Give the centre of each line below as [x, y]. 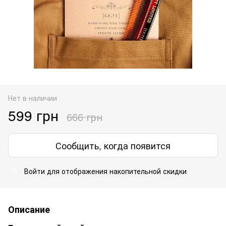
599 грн [33, 115]
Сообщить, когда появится [113, 145]
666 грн [84, 117]
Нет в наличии [33, 98]
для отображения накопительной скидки [116, 171]
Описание [29, 209]
